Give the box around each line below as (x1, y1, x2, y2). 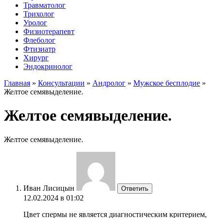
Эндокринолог (23, 62, 73, 71)
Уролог (23, 18, 47, 27)
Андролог (92, 79, 126, 87)
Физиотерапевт (23, 27, 74, 36)
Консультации (38, 79, 85, 87)
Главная (4, 79, 30, 87)
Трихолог (23, 10, 54, 18)
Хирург (23, 54, 49, 62)
